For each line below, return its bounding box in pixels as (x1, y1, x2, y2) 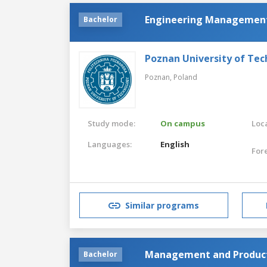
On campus (160, 117, 206, 129)
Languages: (88, 138, 132, 150)
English (160, 138, 190, 150)
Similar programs (125, 200, 199, 212)
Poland (173, 72, 197, 82)
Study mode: (88, 117, 135, 129)
